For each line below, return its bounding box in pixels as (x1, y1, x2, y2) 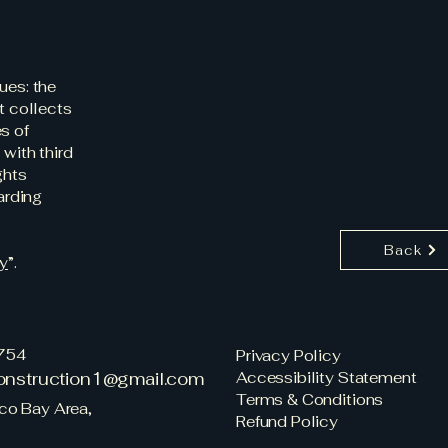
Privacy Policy (235, 346, 341, 365)
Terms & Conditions (235, 390, 384, 409)
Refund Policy (235, 412, 339, 431)
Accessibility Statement (235, 368, 417, 387)
